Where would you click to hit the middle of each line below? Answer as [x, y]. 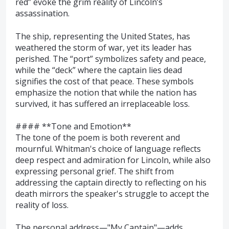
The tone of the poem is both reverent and [98, 138]
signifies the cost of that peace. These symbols [105, 81]
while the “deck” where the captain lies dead [99, 70]
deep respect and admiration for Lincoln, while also [113, 160]
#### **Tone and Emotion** [73, 127]
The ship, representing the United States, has [103, 36]
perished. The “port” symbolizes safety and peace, [111, 59]
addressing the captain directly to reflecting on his [111, 183]
